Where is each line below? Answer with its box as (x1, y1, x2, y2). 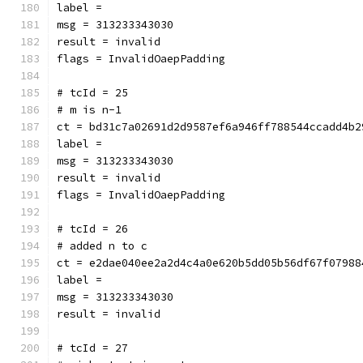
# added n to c (57, 239, 147, 253)
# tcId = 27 (57, 341, 128, 355)
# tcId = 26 (57, 222, 128, 236)
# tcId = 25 (57, 86, 128, 100)
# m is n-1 (57, 103, 122, 117)
